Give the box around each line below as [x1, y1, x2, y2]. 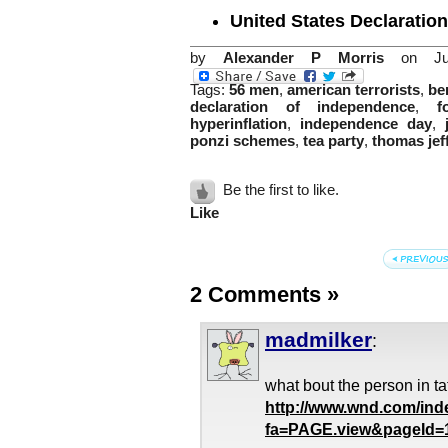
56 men [229, 81, 279, 99]
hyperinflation [190, 115, 287, 133]
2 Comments [190, 282, 327, 308]
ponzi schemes [190, 132, 295, 150]
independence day [300, 115, 432, 133]
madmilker [265, 327, 372, 351]
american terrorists [287, 81, 420, 99]
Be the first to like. [223, 180, 339, 198]
